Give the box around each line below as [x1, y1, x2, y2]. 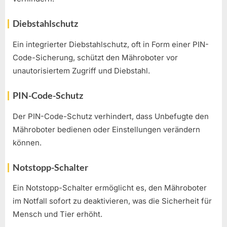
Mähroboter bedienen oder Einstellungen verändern [13, 124, 200, 134]
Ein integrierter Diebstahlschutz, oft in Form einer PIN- [13, 39, 209, 49]
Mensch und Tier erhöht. [13, 209, 102, 219]
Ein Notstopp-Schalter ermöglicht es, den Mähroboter [13, 183, 207, 193]
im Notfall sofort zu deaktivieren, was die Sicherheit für [13, 196, 212, 206]
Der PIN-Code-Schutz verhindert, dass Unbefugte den [13, 111, 209, 121]
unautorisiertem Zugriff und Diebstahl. [13, 65, 150, 75]
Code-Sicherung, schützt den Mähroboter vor [13, 52, 178, 62]
